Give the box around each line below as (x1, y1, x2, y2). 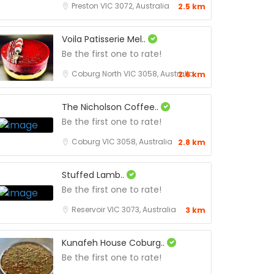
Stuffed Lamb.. (62, 169, 127, 181)
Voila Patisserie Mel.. (62, 33, 148, 45)
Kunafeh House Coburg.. (62, 237, 167, 249)
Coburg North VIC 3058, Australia (72, 68, 194, 79)
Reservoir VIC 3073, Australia (72, 204, 176, 215)
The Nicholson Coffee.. (62, 101, 161, 113)
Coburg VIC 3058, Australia (72, 136, 172, 147)
